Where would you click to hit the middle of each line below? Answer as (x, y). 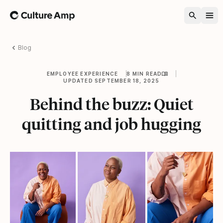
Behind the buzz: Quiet (111, 104)
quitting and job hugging (111, 124)
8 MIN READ (144, 73)
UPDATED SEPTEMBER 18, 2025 (111, 80)
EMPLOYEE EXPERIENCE (82, 73)
